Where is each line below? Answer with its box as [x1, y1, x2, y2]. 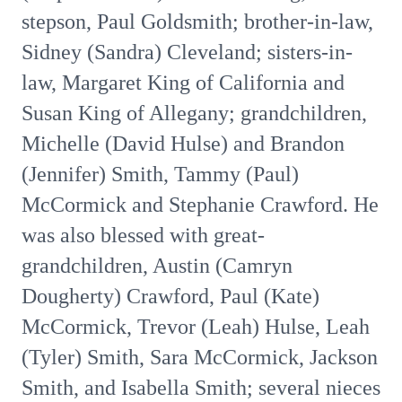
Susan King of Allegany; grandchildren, [22, 101, 367, 125]
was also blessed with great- [22, 223, 265, 247]
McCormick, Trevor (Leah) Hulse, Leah [22, 315, 370, 338]
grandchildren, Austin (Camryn [22, 254, 293, 277]
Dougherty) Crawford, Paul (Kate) [22, 284, 319, 308]
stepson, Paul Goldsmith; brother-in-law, [22, 10, 373, 33]
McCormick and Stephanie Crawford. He [22, 193, 379, 216]
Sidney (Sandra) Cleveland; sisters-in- [22, 40, 353, 64]
